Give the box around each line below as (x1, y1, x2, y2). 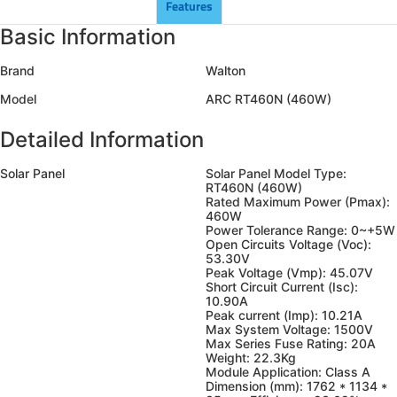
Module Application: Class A (206, 364, 370, 379)
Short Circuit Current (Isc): (206, 279, 358, 294)
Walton (206, 63, 245, 78)
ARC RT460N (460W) (206, 91, 331, 106)
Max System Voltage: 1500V (206, 322, 373, 337)
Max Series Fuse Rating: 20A (206, 336, 376, 351)
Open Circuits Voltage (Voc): (206, 237, 371, 252)
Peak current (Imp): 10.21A (206, 307, 362, 323)
